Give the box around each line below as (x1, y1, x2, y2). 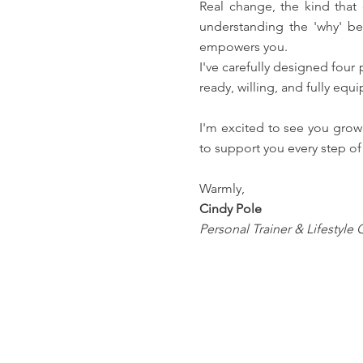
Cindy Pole (199, 201, 262, 216)
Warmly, (199, 181, 245, 196)
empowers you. (199, 39, 288, 54)
